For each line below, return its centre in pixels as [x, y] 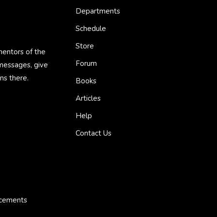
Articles [88, 99]
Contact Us [93, 133]
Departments [98, 11]
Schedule [91, 29]
